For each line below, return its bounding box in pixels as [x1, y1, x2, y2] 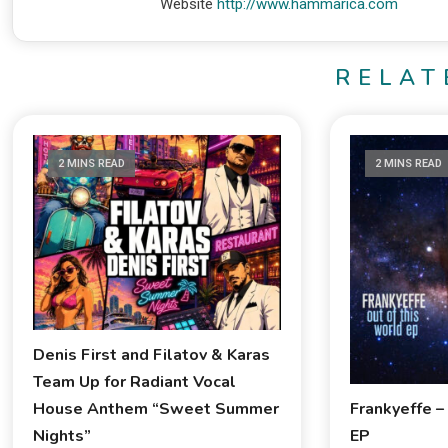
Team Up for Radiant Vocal [32, 371, 236, 394]
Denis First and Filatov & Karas [32, 344, 270, 367]
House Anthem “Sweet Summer [32, 398, 279, 421]
